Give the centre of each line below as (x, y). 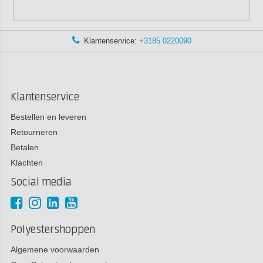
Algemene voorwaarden (55, 249)
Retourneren (34, 132)
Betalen (24, 147)
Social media (41, 182)
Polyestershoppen (53, 230)
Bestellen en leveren (48, 117)
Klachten (26, 162)
